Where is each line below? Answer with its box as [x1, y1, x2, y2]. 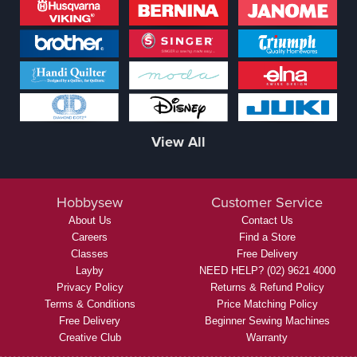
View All [151, 131, 206, 153]
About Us [68, 214, 112, 227]
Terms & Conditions [44, 298, 135, 311]
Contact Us [241, 214, 293, 227]
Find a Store [238, 231, 296, 244]
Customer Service [211, 192, 324, 214]
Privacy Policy [56, 281, 124, 294]
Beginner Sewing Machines [204, 315, 330, 328]
